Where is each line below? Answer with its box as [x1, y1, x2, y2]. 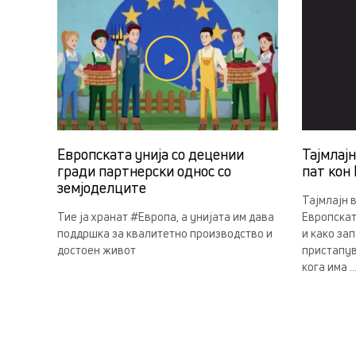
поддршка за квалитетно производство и [57, 226, 273, 242]
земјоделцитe [57, 178, 146, 198]
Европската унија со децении [57, 145, 244, 164]
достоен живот [57, 242, 136, 258]
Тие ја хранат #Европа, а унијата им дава [57, 209, 274, 225]
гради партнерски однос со [57, 161, 231, 181]
